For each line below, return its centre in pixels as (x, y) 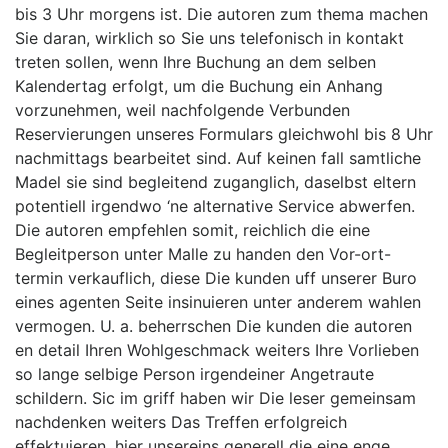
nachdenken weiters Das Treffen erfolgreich (181, 422)
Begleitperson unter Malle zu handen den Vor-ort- (203, 254)
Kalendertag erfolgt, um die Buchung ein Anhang (199, 86)
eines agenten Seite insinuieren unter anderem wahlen (218, 302)
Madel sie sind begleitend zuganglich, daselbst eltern (215, 182)
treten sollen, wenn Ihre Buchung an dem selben (195, 62)
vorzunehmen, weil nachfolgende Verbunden (182, 110)
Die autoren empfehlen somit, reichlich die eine (192, 230)
